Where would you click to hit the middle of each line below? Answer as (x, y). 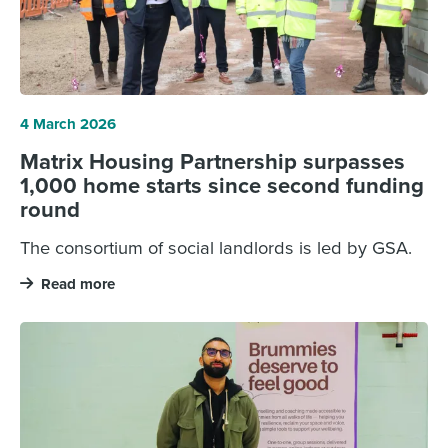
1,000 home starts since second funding (221, 184)
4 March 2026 (67, 123)
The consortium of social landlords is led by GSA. (215, 246)
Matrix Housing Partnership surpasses (212, 160)
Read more (77, 284)
